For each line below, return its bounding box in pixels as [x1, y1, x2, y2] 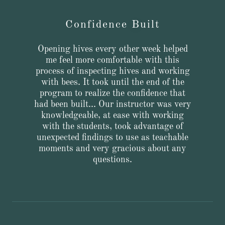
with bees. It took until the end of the [41, 78, 184, 87]
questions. [93, 155, 132, 164]
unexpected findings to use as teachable [37, 133, 188, 142]
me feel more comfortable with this [46, 56, 179, 65]
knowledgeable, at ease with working [41, 111, 184, 120]
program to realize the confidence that [40, 89, 185, 98]
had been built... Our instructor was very [34, 100, 191, 109]
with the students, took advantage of [42, 122, 183, 131]
